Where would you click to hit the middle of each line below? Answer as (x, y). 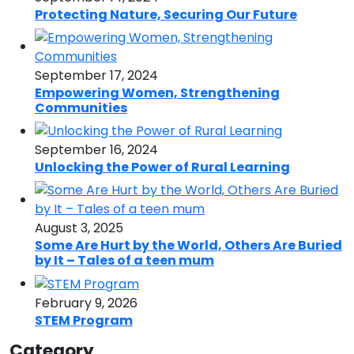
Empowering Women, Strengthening (157, 92)
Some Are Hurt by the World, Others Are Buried (188, 246)
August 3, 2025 (79, 228)
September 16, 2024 (96, 150)
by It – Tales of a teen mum (124, 261)
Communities (81, 107)
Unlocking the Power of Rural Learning (162, 168)
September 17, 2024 (96, 75)
